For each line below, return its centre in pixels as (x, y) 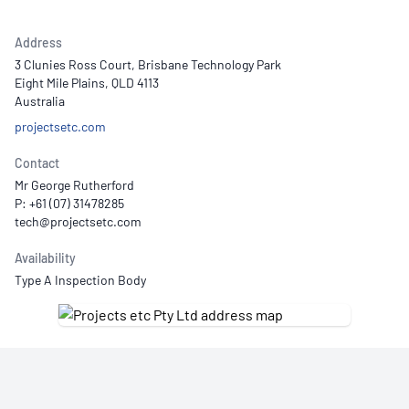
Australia (40, 101)
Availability (45, 258)
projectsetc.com (60, 126)
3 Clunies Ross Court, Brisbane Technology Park (148, 64)
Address (38, 42)
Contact (37, 163)
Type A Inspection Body (80, 280)
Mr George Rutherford (74, 185)
